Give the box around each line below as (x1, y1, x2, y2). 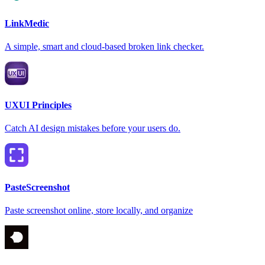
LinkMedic (5, 18, 49, 28)
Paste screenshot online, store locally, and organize (5, 205, 193, 215)
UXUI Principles (5, 100, 72, 111)
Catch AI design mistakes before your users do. (5, 123, 180, 134)
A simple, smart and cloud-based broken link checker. (5, 41, 204, 51)
